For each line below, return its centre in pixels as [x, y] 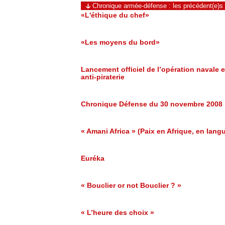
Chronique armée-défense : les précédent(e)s [158, 6]
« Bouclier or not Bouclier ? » [131, 186]
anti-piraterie [103, 77]
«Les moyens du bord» [120, 42]
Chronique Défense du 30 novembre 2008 [152, 104]
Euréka [93, 158]
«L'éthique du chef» [115, 15]
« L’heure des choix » [118, 213]
